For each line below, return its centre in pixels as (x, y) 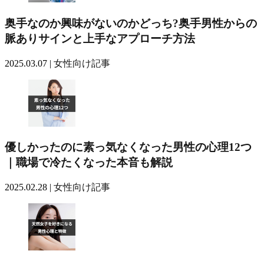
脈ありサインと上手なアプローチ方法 (100, 39)
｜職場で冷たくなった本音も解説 (89, 163)
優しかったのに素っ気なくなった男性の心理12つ (128, 147)
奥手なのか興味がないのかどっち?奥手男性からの (131, 23)
